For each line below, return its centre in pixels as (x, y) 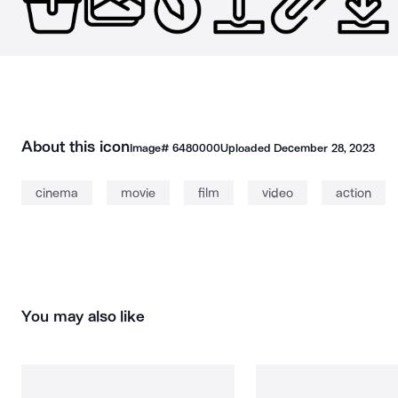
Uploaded (247, 148)
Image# (151, 148)
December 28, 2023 (324, 148)
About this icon (76, 147)
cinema (57, 193)
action (354, 193)
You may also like (84, 316)
